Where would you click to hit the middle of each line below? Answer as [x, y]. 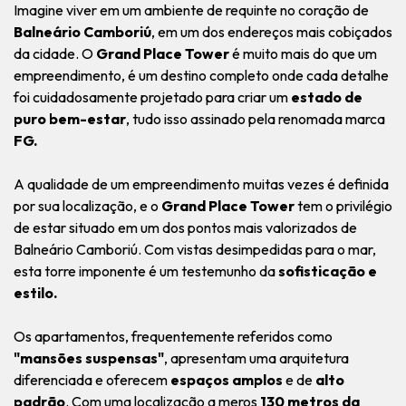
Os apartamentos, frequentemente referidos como [173, 336]
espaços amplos [227, 380]
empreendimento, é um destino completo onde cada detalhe [201, 75]
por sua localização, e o [87, 206]
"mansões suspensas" [89, 358]
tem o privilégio [343, 206]
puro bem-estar [70, 119]
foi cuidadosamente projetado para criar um [151, 97]
